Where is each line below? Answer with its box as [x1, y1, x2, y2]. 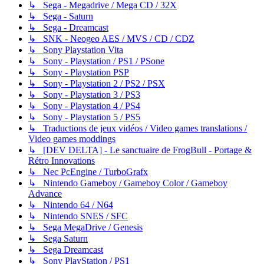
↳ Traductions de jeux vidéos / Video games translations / [28, 123, 247, 134]
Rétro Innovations [28, 156, 95, 166]
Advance [28, 189, 62, 199]
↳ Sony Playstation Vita [28, 45, 123, 55]
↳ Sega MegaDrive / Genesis [28, 222, 143, 233]
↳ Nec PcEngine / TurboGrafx [28, 167, 148, 177]
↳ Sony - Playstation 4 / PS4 [28, 101, 140, 111]
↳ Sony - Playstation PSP [28, 67, 129, 78]
